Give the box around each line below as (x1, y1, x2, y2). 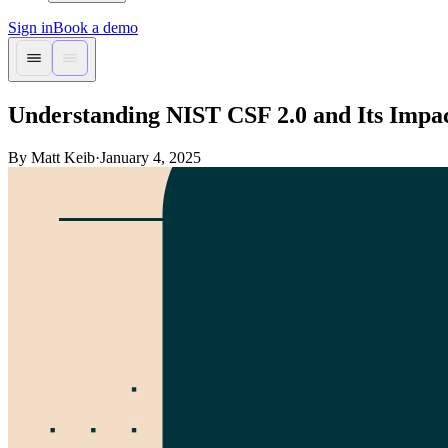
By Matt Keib (8, 148, 95, 166)
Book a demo (53, 18, 138, 36)
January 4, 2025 (100, 148, 201, 166)
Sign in (8, 18, 53, 36)
